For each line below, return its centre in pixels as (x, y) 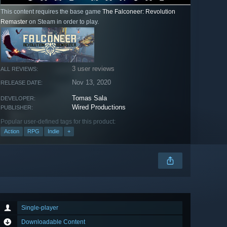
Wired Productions (99, 107)
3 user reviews (93, 69)
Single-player (40, 208)
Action (12, 131)
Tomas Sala (90, 98)
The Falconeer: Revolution (139, 12)
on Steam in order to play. (63, 22)
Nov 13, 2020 (92, 83)
